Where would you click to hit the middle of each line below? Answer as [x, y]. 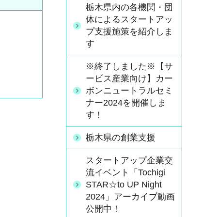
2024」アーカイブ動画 [130, 197]
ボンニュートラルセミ [129, 91]
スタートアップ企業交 [129, 160]
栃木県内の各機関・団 [129, 7]
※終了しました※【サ [129, 66]
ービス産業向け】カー [129, 78]
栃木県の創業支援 [121, 138]
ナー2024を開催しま [126, 103]
